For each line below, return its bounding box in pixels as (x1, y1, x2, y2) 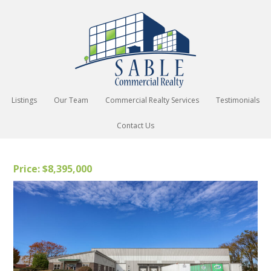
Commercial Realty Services (105, 95, 199, 105)
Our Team (54, 95, 88, 105)
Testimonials (216, 95, 260, 105)
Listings (11, 95, 37, 105)
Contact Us (117, 120, 154, 131)
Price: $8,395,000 (13, 162, 93, 175)
